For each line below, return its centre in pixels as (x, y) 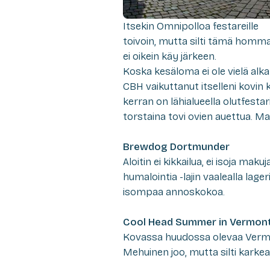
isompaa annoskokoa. (174, 192)
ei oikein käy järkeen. (170, 56)
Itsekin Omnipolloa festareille (191, 26)
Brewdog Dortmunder (176, 146)
